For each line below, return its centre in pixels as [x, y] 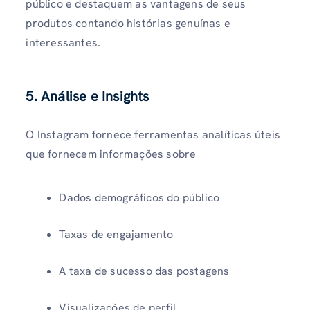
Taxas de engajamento [116, 234]
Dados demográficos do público [139, 197]
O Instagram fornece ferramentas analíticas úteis [153, 134]
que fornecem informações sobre [111, 154]
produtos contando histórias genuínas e [128, 24]
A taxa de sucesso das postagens [144, 271]
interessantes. [63, 43]
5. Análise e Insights [88, 96]
